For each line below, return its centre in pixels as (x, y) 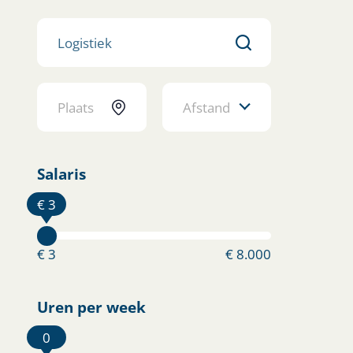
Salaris (61, 174)
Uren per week (91, 307)
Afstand (206, 107)
